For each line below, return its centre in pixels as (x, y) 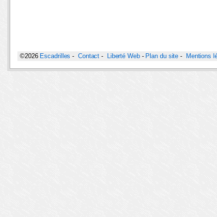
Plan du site (162, 56)
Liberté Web (123, 56)
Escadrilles (55, 56)
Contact (89, 56)
